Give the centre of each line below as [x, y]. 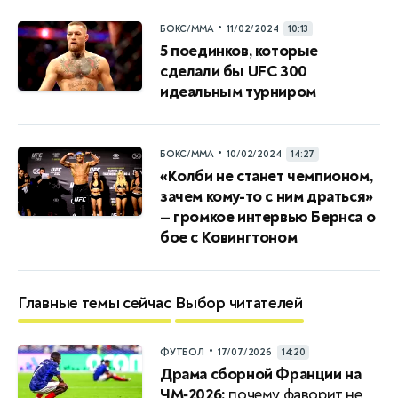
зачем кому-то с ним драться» [267, 196]
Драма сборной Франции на [261, 374]
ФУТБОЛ [182, 352]
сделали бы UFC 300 [234, 71]
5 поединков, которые [239, 51]
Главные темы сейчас [95, 303]
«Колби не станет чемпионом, [267, 176]
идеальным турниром [238, 92]
